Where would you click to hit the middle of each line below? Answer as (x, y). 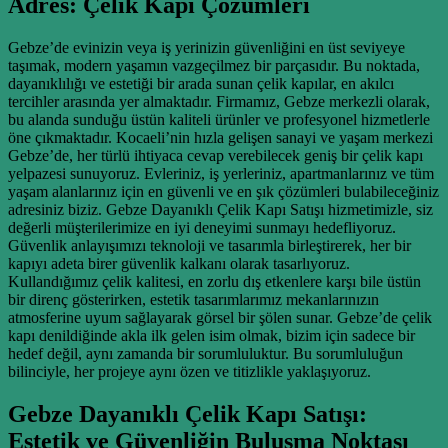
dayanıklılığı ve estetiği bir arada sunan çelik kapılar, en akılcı (201, 83)
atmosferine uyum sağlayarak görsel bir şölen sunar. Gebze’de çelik (220, 317)
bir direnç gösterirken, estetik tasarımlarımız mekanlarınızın (193, 299)
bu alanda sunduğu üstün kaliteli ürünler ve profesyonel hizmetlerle (219, 119)
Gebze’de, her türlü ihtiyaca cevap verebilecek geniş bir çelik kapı (215, 155)
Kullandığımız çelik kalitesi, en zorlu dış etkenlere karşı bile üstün (214, 281)
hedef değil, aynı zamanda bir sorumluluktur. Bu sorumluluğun (205, 353)
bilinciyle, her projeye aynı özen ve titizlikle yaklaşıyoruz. (189, 371)
